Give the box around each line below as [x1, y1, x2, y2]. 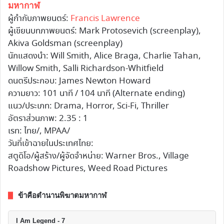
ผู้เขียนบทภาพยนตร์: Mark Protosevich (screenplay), [8, 25, 201, 38]
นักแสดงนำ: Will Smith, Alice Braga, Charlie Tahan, [8, 50, 201, 63]
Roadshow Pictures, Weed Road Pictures [8, 162, 167, 175]
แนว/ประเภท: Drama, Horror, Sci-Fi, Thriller [8, 100, 169, 113]
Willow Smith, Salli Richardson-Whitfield [8, 62, 163, 75]
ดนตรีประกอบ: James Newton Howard [8, 75, 150, 88]
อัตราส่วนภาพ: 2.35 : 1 [8, 112, 88, 125]
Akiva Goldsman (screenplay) [8, 37, 122, 50]
